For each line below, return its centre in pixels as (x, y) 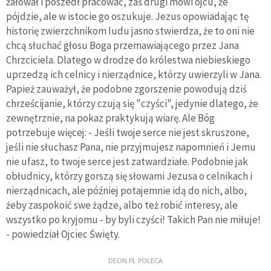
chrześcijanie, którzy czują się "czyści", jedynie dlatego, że (132, 104)
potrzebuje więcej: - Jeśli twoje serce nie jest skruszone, (128, 133)
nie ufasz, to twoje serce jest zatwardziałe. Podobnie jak (127, 162)
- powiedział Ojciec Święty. (63, 234)
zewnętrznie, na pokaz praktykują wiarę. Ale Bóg (110, 118)
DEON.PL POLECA (135, 260)
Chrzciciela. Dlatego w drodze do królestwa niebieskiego (128, 60)
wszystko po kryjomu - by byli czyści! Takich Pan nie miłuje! (133, 220)
